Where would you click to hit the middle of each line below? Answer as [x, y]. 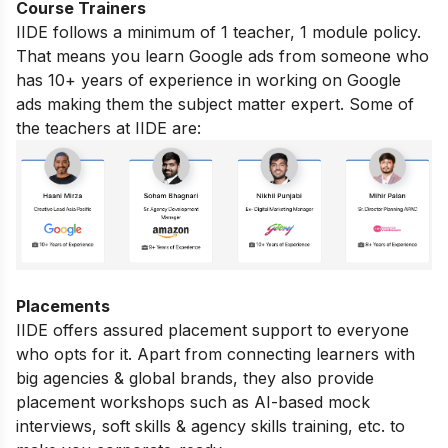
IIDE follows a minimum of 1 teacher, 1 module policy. [218, 31]
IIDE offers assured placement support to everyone [212, 329]
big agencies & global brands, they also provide [195, 377]
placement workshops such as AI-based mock [193, 401]
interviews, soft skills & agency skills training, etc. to [210, 425]
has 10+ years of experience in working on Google [208, 79]
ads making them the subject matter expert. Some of [215, 103]
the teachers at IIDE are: [108, 127]
